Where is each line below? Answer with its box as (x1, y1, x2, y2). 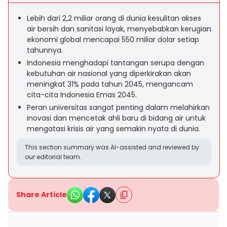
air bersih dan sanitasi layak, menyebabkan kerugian (27, 24, 211, 34)
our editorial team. (25, 153, 82, 161)
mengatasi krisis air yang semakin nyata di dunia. (27, 124, 200, 134)
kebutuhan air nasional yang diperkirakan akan (27, 68, 191, 79)
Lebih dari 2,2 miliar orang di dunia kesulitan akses (27, 13, 201, 23)
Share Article (16, 190, 67, 200)
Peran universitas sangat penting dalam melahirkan (27, 102, 210, 112)
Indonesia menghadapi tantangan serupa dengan (27, 58, 204, 68)
